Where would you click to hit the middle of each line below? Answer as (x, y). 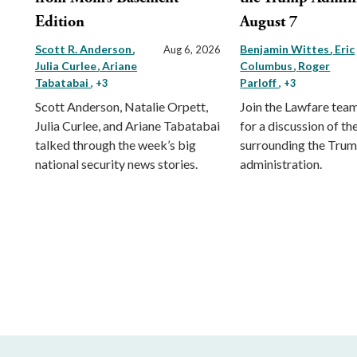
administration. (281, 163)
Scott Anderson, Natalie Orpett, (122, 106)
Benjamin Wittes (286, 49)
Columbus (268, 65)
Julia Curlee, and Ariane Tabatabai (127, 125)
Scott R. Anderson (84, 49)
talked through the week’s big (116, 144)
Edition (60, 22)
